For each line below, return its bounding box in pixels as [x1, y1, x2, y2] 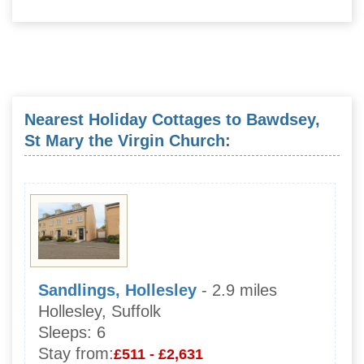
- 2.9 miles [201, 281, 277, 300]
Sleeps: [38, 323, 92, 342]
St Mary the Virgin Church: [24, 132, 231, 150]
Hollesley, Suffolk [38, 302, 161, 321]
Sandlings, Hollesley [38, 281, 197, 300]
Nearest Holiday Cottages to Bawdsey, [24, 110, 320, 129]
